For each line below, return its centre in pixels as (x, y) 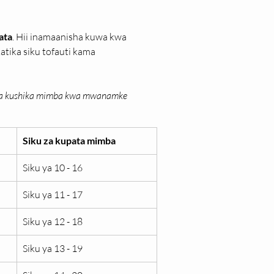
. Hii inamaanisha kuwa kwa (70, 37)
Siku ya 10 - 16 (53, 168)
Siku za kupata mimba (69, 140)
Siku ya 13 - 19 (53, 248)
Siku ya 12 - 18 (53, 221)
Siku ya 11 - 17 (53, 194)
